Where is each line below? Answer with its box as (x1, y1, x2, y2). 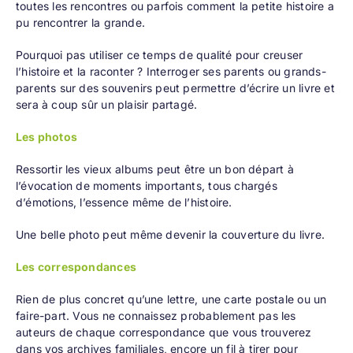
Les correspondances (15, 260, 136, 274)
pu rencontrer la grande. (15, 16, 146, 30)
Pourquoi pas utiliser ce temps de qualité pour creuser (15, 48, 303, 62)
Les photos (15, 130, 78, 144)
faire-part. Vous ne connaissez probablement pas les (15, 309, 296, 323)
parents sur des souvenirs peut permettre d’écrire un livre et (15, 81, 335, 95)
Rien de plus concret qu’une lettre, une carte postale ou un (15, 292, 327, 307)
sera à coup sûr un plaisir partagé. (15, 98, 198, 112)
